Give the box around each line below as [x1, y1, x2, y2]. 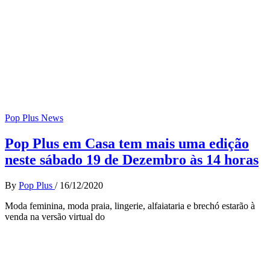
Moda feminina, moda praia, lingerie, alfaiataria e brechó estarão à [5, 201, 255, 212]
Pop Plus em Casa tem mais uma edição [5, 136, 249, 152]
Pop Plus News [5, 113, 63, 124]
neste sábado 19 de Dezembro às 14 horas [5, 152, 259, 168]
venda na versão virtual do [5, 212, 105, 222]
